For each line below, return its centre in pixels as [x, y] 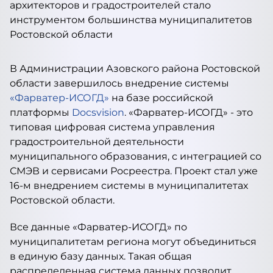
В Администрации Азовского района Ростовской [135, 69]
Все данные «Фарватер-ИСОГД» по [98, 227]
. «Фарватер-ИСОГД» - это [189, 112]
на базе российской [161, 98]
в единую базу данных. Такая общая [101, 256]
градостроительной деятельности [97, 142]
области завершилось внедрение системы [119, 83]
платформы [41, 112]
